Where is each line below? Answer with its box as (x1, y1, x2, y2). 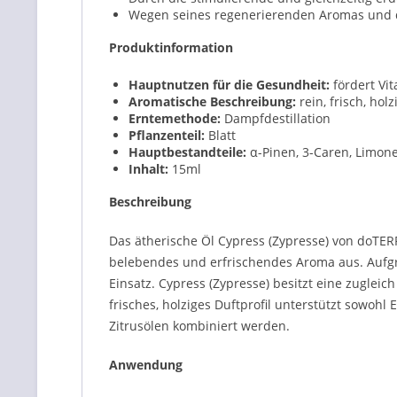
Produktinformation (109, 39, 233, 56)
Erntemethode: (128, 110, 221, 127)
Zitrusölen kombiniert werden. (109, 317, 290, 334)
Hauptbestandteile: (128, 144, 246, 160)
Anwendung (109, 356, 183, 373)
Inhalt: (128, 160, 168, 177)
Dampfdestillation (221, 110, 331, 127)
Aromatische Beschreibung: (128, 93, 296, 110)
